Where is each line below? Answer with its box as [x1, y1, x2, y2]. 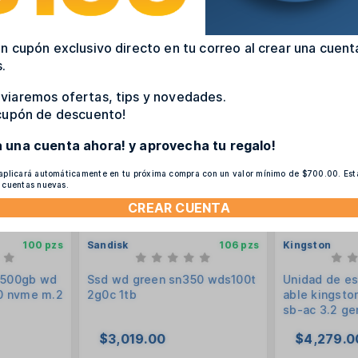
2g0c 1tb [86, 287, 137, 301]
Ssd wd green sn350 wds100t [86, 272, 257, 286]
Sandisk [86, 238, 129, 251]
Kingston [283, 238, 332, 251]
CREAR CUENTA [128, 199, 230, 216]
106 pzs [219, 238, 260, 251]
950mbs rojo [283, 317, 356, 332]
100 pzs [22, 238, 63, 251]
